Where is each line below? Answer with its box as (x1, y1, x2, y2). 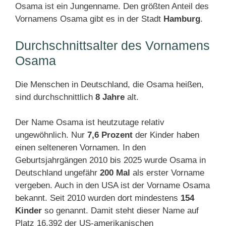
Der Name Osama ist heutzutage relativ (15, 118, 164, 127)
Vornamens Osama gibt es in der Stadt (15, 14, 163, 24)
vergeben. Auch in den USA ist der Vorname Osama (15, 181, 210, 190)
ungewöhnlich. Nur (15, 130, 87, 140)
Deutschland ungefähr (15, 168, 100, 178)
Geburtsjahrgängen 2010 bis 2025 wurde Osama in (15, 155, 206, 165)
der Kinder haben (133, 130, 199, 140)
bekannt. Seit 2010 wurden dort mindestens (15, 193, 181, 203)
